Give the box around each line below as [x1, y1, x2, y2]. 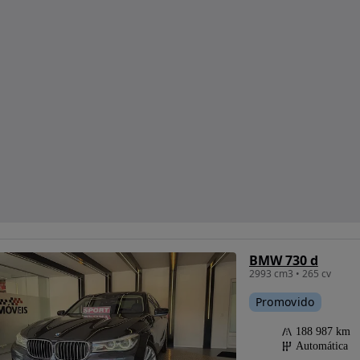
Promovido [255, 294, 315, 310]
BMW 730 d [248, 252, 318, 270]
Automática [295, 340, 348, 353]
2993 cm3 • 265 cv [248, 267, 331, 281]
